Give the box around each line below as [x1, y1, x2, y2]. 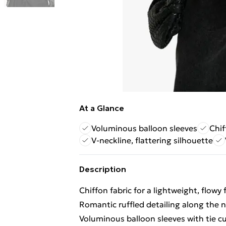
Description [79, 164, 126, 174]
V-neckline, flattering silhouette [91, 135, 213, 145]
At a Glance [79, 103, 124, 113]
